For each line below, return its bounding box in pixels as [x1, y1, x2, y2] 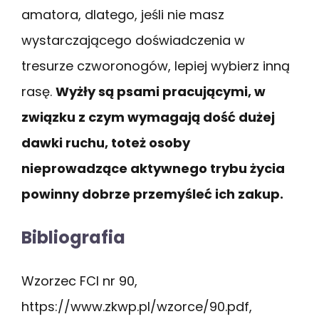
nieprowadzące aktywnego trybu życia [21, 159, 285, 177]
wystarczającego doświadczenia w [21, 31, 245, 49]
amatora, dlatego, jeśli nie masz [21, 5, 224, 23]
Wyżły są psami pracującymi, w [56, 82, 266, 100]
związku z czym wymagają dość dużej [21, 108, 275, 126]
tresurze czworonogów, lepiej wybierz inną [21, 56, 290, 75]
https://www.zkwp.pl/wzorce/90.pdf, [21, 297, 252, 315]
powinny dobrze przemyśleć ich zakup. [21, 184, 283, 203]
